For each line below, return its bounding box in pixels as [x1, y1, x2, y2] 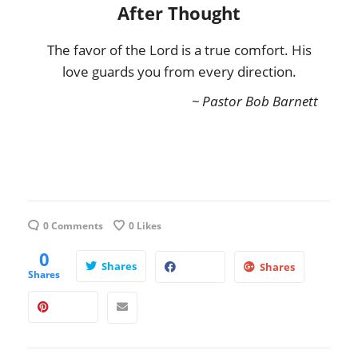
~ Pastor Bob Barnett [192, 92, 318, 111]
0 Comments [43, 219, 103, 233]
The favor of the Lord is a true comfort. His [46, 41, 312, 60]
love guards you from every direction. [62, 62, 296, 82]
